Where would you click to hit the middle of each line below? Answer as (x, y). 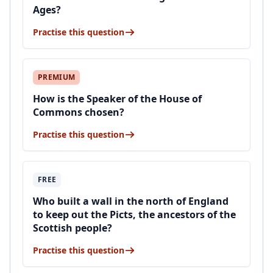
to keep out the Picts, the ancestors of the (134, 214)
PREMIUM (57, 77)
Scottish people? (73, 228)
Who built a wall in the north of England (131, 201)
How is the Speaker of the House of (117, 99)
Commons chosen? (79, 112)
